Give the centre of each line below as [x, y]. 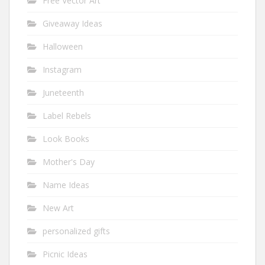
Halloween [63, 46]
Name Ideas [66, 185]
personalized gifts [76, 231]
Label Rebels [67, 116]
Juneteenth [63, 93]
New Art [58, 208]
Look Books [66, 139]
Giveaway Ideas [72, 23]
